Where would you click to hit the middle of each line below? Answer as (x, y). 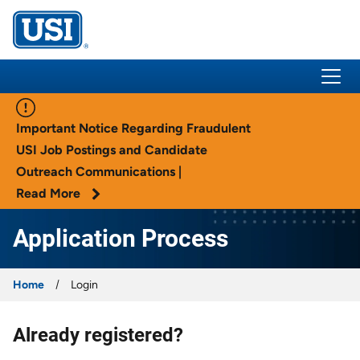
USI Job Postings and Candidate (112, 149)
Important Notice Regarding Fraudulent (133, 128)
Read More (50, 193)
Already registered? (98, 335)
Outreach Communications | (99, 171)
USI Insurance (89, 39)
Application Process (121, 238)
